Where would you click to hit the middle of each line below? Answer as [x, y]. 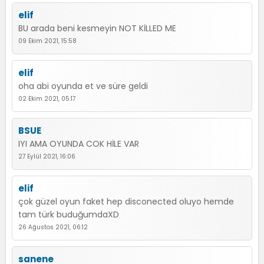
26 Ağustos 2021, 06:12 [53, 227]
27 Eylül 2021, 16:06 [47, 156]
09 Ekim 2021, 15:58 [47, 41]
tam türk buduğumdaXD [69, 214]
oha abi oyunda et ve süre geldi [83, 86]
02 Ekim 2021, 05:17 [47, 99]
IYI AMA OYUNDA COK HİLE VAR [79, 144]
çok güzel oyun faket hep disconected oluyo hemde [126, 202]
